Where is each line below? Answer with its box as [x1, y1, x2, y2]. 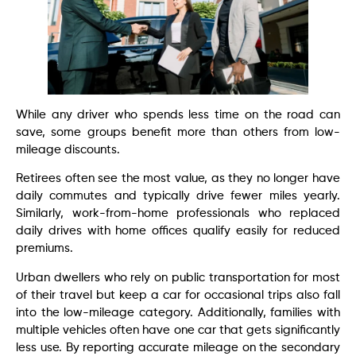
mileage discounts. [16, 143, 120, 156]
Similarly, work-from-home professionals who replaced [16, 207, 340, 220]
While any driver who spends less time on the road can [16, 108, 340, 121]
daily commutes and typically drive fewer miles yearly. [16, 190, 340, 203]
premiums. [16, 242, 73, 255]
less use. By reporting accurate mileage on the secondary [16, 341, 340, 354]
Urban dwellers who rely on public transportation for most [16, 271, 340, 284]
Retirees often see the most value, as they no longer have [16, 172, 340, 185]
